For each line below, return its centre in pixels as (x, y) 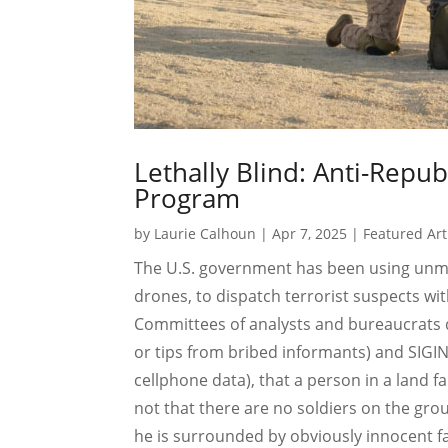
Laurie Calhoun (205, 233)
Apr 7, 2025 (310, 233)
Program (187, 197)
